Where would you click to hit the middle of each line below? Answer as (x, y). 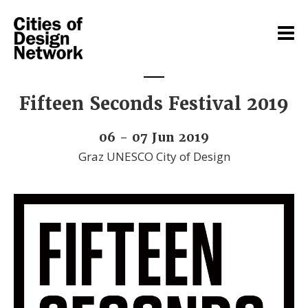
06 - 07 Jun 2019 (154, 137)
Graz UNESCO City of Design (154, 156)
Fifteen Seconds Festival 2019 (154, 104)
